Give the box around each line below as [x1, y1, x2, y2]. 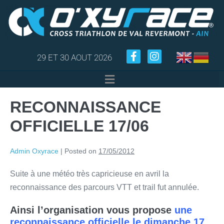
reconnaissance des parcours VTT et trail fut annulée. [10, 183, 199, 192]
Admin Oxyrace [10, 147, 58, 155]
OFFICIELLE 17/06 [10, 117, 149, 135]
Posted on [64, 147, 96, 155]
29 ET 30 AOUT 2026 [37, 52, 112, 63]
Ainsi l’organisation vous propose [10, 204, 174, 216]
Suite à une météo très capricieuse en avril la [10, 169, 169, 178]
